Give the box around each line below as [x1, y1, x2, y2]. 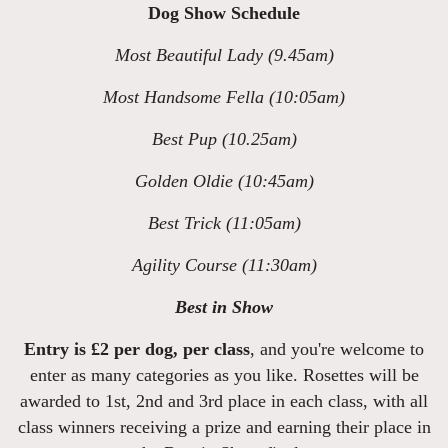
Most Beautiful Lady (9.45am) [114, 45, 334, 65]
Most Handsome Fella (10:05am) [103, 87, 345, 107]
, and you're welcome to [250, 339, 424, 359]
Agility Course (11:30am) [131, 255, 317, 275]
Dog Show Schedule [148, 3, 300, 23]
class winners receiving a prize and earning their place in [17, 417, 431, 437]
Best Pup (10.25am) [151, 129, 297, 149]
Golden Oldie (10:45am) [134, 171, 314, 191]
